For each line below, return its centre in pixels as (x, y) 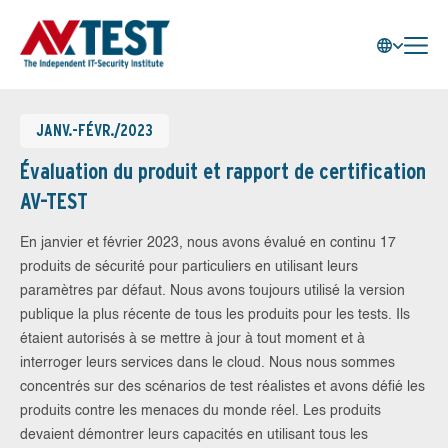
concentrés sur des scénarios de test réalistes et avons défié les (222, 387)
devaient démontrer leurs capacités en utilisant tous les (194, 435)
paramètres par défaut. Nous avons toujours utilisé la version (212, 291)
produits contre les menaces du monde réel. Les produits (200, 411)
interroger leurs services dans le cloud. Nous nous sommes (207, 363)
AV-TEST (54, 201)
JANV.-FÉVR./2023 (94, 130)
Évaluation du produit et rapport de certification (223, 171)
